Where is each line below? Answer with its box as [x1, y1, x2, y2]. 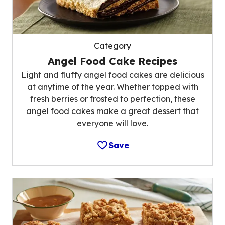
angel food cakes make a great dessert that [26, 105, 199, 116]
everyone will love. [77, 118, 148, 128]
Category [94, 40, 131, 51]
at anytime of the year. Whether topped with [27, 81, 198, 92]
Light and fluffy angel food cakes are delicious [21, 69, 204, 80]
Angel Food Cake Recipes [48, 54, 177, 67]
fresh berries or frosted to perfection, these [30, 93, 195, 104]
